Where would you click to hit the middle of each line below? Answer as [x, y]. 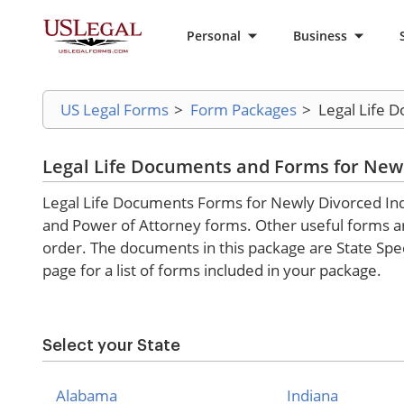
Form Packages [243, 110]
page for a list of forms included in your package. [212, 270]
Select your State [111, 345]
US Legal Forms [115, 110]
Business [320, 36]
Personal [214, 36]
